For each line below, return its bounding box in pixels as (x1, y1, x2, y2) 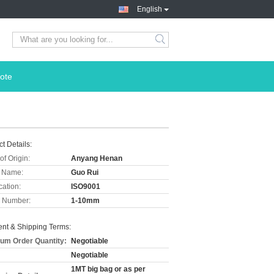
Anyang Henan (71, 154, 122, 163)
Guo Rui (71, 168, 98, 177)
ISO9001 (71, 182, 100, 191)
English (137, 5, 162, 13)
